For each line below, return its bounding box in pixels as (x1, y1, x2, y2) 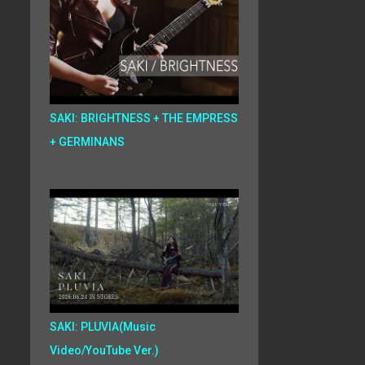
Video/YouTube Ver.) (49, 344, 159, 357)
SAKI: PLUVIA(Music (49, 320, 156, 333)
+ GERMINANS (49, 135, 125, 148)
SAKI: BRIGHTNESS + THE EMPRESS (49, 112, 238, 125)
